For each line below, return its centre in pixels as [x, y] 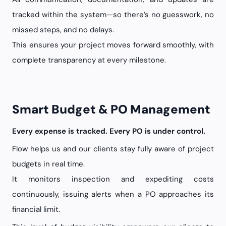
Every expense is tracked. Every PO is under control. [109, 131]
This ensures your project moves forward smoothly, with [113, 45]
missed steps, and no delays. [63, 30]
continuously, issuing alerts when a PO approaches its [113, 194]
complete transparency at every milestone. [89, 60]
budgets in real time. [48, 164]
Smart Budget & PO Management [115, 109]
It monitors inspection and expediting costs [113, 179]
